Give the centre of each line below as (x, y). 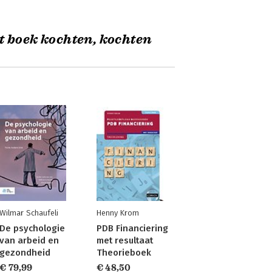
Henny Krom (117, 213)
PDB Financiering (132, 228)
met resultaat (124, 240)
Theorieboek (124, 253)
